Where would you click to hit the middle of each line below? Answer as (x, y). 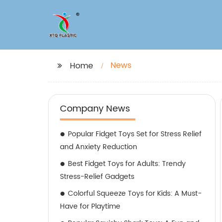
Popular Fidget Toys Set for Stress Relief (135, 134)
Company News (95, 109)
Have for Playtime (90, 206)
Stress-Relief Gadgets (97, 177)
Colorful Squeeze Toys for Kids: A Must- (135, 194)
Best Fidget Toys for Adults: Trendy (127, 164)
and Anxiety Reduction (99, 147)
